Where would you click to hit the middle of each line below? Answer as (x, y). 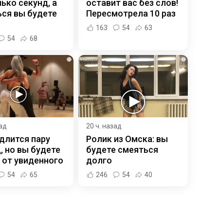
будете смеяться (122, 150)
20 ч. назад (104, 126)
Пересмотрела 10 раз (131, 13)
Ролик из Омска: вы (127, 139)
